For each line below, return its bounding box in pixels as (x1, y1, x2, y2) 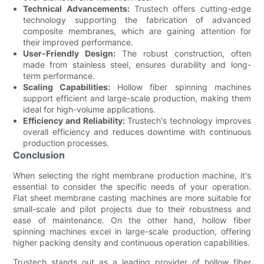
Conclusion (13, 148, 65, 161)
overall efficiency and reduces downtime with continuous (23, 126, 251, 137)
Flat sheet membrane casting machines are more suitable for (13, 192, 251, 203)
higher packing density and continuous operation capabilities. (13, 237, 250, 247)
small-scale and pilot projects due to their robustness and (13, 203, 251, 214)
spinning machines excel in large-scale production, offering (13, 226, 251, 236)
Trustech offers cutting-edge (129, 3, 251, 14)
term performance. (23, 70, 95, 81)
